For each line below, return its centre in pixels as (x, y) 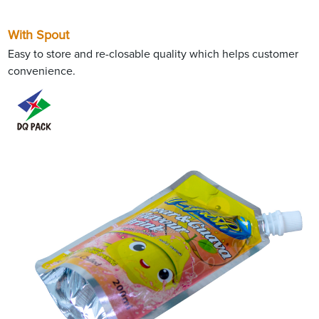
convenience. (42, 71)
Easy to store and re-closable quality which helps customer (153, 54)
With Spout (39, 35)
